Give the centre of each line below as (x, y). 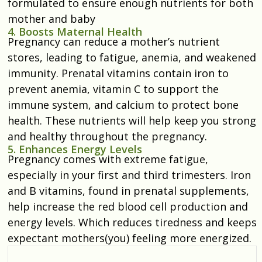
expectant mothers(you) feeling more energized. (130, 238)
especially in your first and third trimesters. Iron (129, 175)
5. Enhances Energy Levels (75, 149)
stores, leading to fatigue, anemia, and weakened (132, 57)
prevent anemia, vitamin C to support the (113, 89)
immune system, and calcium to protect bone (123, 104)
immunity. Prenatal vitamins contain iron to (118, 73)
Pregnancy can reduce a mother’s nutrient (114, 41)
